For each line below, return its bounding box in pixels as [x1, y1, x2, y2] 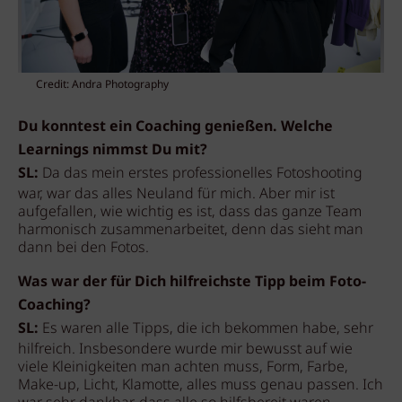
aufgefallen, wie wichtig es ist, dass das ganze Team [18, 201, 362, 223]
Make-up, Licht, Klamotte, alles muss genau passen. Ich [18, 374, 383, 397]
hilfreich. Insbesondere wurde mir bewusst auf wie [18, 338, 353, 361]
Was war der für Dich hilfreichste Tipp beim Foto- [18, 271, 366, 293]
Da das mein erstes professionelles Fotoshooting [42, 162, 363, 185]
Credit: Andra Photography [36, 76, 169, 93]
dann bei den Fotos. [18, 237, 149, 259]
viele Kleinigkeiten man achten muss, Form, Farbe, [18, 356, 348, 379]
